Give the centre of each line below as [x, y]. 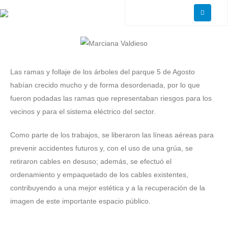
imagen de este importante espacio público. [80, 201]
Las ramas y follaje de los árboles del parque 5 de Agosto [103, 72]
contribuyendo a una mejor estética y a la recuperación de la [108, 188]
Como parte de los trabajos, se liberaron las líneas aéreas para [112, 135]
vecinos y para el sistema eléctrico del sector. [83, 112]
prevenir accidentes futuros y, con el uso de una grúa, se [102, 148]
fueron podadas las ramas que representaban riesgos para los [111, 98]
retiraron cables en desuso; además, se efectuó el [91, 162]
